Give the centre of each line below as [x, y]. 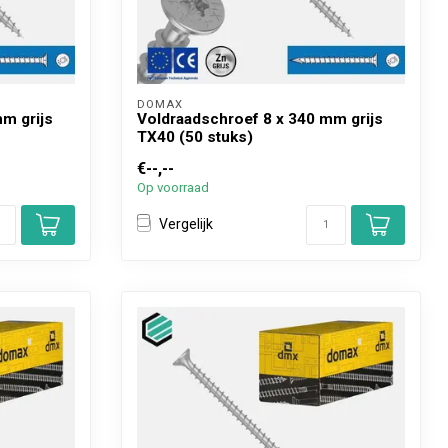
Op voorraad [173, 187]
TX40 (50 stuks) [195, 136]
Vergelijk [186, 224]
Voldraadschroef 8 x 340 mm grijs [260, 118]
